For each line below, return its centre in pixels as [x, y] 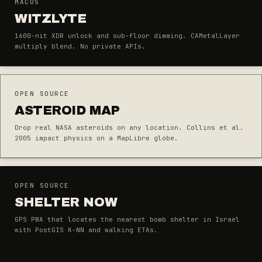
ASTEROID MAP [67, 111]
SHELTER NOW [66, 202]
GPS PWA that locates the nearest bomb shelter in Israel [127, 219]
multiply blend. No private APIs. [80, 46]
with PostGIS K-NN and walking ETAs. [86, 230]
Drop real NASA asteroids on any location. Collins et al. [129, 127]
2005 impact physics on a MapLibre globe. [96, 138]
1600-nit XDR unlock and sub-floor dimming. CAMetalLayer [127, 36]
